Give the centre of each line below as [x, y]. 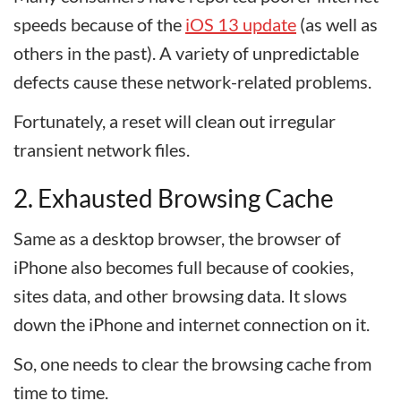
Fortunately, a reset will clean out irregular [175, 121]
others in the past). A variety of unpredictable [186, 53]
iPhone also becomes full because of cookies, [183, 267]
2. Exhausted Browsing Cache [174, 198]
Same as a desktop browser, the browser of [177, 238]
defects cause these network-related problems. [192, 81]
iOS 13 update [241, 24]
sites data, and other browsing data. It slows [180, 295]
